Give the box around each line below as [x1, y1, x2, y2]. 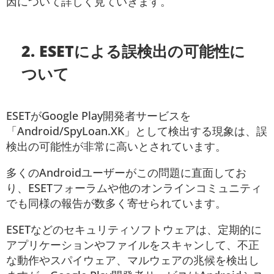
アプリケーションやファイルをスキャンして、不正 [6, 237, 259, 252]
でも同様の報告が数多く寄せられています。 [6, 195, 226, 210]
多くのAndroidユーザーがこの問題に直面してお [6, 165, 246, 180]
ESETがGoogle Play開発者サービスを [6, 108, 191, 123]
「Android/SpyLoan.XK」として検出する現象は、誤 [6, 123, 267, 138]
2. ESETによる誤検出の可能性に [21, 40, 246, 61]
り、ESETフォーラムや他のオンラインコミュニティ [6, 180, 262, 195]
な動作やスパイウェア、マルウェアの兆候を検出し [6, 252, 259, 267]
